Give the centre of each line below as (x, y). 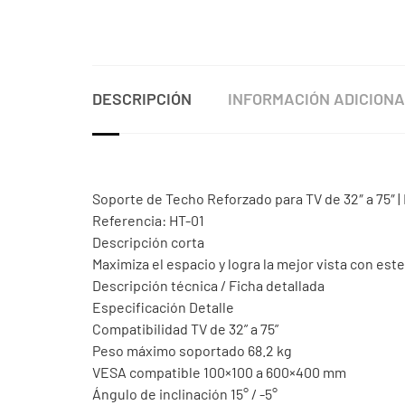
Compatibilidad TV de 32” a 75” (185, 329)
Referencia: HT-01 (148, 221)
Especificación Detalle (163, 307)
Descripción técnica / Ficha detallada (208, 286)
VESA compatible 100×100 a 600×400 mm (219, 372)
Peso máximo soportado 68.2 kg (192, 351)
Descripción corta (148, 242)
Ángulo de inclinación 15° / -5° (185, 394)
